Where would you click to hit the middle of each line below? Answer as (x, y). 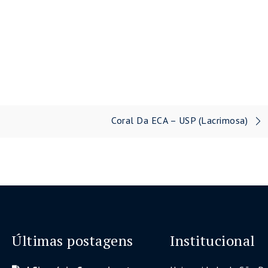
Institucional (213, 240)
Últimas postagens (73, 240)
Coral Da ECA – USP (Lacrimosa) (179, 120)
